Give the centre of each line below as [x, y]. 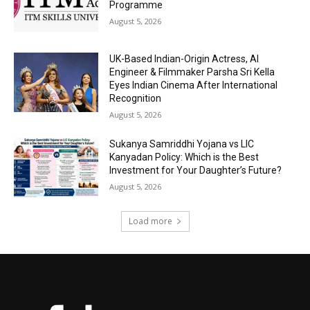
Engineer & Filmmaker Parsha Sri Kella [192, 72]
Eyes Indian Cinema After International [194, 85]
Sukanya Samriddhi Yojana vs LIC [182, 144]
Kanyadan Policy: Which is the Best [184, 157]
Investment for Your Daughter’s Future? [196, 171]
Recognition [136, 99]
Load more [150, 221]
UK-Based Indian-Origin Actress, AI [184, 59]
